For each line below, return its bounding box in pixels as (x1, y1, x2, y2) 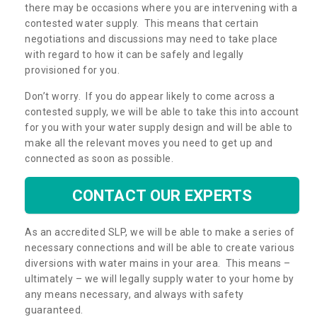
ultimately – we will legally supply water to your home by (25, 272, 294, 284)
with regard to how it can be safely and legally (25, 48, 244, 60)
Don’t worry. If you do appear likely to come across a (25, 90, 275, 102)
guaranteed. (25, 304, 83, 316)
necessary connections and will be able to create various (25, 241, 294, 253)
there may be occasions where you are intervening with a (25, 1, 298, 13)
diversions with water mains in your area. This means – (25, 257, 291, 269)
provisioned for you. (25, 64, 120, 76)
